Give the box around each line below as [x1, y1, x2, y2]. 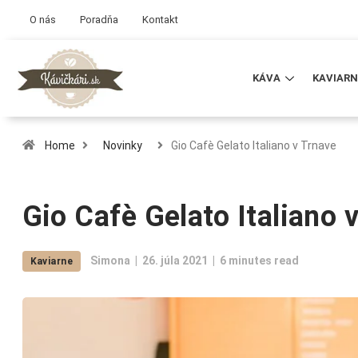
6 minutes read [220, 254, 300, 268]
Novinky [102, 139, 142, 153]
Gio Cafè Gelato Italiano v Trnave [170, 139, 336, 153]
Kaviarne [30, 256, 74, 268]
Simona [90, 254, 131, 268]
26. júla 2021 [142, 254, 209, 268]
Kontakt [142, 14, 178, 26]
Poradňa [80, 14, 118, 26]
